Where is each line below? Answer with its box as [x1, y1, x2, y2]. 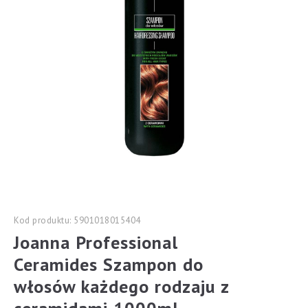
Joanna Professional [14, 231, 178, 254]
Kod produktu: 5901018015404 [14, 214, 141, 226]
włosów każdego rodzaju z [14, 275, 229, 298]
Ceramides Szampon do [14, 253, 203, 276]
